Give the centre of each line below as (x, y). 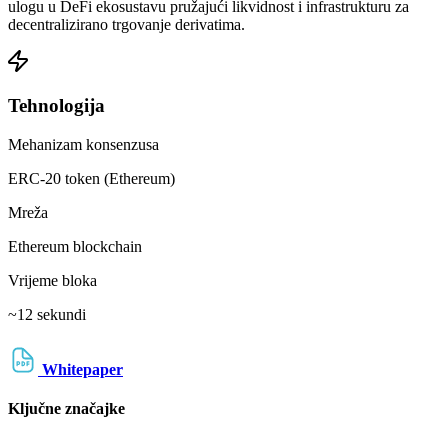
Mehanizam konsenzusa (83, 144)
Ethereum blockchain (75, 246)
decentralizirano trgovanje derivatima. (126, 25)
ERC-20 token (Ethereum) (91, 178)
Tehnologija (56, 105)
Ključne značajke (66, 409)
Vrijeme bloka (52, 280)
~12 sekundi (47, 314)
